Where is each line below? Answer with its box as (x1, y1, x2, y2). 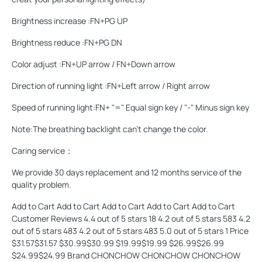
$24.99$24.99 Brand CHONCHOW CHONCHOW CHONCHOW (12, 249, 240, 261)
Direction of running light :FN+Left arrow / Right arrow (12, 80, 210, 91)
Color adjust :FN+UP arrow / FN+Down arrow (12, 58, 175, 70)
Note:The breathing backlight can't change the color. (12, 123, 208, 135)
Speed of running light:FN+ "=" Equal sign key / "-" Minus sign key (12, 101, 249, 113)
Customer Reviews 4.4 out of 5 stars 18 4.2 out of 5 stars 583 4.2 (12, 212, 250, 224)
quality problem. (12, 178, 71, 190)
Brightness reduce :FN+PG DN (12, 36, 122, 48)
